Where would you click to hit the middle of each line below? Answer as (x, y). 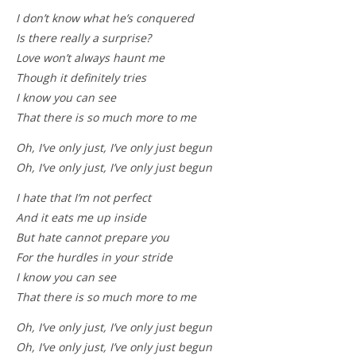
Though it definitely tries (81, 78)
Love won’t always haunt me (90, 58)
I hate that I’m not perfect (83, 198)
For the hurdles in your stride (94, 257)
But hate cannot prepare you (93, 238)
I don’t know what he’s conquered (106, 18)
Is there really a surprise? (83, 38)
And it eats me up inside (81, 218)
